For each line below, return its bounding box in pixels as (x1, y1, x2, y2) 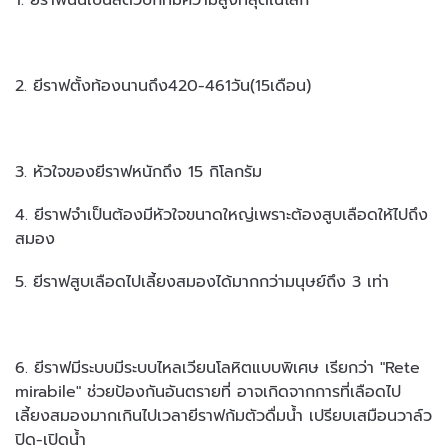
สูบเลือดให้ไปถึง (322, 202, 429, 227)
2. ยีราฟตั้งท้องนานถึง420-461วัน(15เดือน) (15, 73, 312, 98)
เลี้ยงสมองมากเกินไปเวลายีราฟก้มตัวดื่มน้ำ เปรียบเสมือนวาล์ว (15, 403, 433, 428)
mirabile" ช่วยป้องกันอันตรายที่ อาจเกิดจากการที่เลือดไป (15, 379, 402, 404)
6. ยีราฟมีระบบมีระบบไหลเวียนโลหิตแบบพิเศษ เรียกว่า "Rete (15, 355, 421, 380)
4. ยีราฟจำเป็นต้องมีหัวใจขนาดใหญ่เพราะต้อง (15, 202, 323, 227)
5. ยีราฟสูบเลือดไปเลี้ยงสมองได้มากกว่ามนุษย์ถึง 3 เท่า (15, 269, 390, 294)
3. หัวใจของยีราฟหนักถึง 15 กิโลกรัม (15, 159, 263, 184)
